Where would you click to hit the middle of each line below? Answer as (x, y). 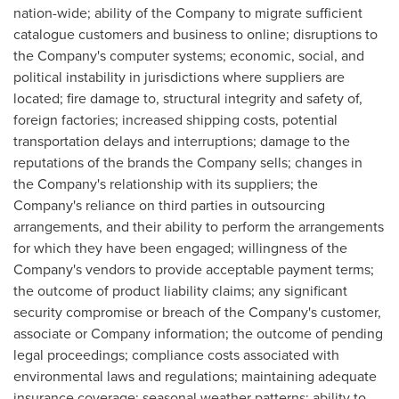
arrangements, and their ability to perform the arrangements (199, 226)
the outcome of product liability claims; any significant (180, 290)
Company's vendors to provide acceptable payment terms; (194, 269)
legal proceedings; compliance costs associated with (176, 354)
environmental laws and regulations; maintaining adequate (195, 376)
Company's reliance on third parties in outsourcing (169, 205)
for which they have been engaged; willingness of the (180, 248)
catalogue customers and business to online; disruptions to (195, 34)
